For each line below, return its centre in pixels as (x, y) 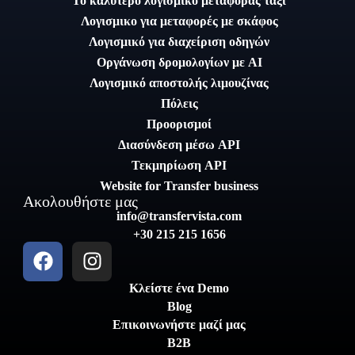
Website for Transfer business (179, 185)
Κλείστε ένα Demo (179, 288)
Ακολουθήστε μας (81, 201)
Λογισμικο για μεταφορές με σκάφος (179, 21)
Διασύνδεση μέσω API (179, 144)
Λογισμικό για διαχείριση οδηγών (179, 41)
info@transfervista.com (179, 216)
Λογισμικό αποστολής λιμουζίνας (179, 82)
